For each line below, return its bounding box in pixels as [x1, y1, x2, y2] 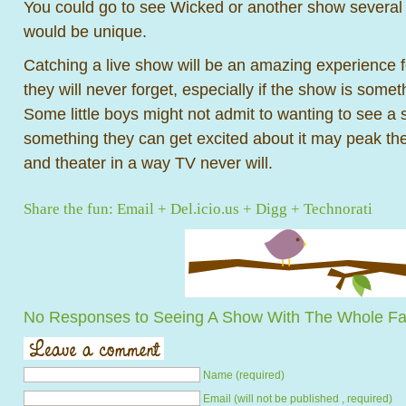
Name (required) [203, 369, 285, 382]
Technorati [304, 200, 372, 217]
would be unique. [24, 22, 147, 41]
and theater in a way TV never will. [24, 153, 273, 172]
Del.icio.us [170, 200, 239, 217]
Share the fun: [24, 200, 117, 217]
